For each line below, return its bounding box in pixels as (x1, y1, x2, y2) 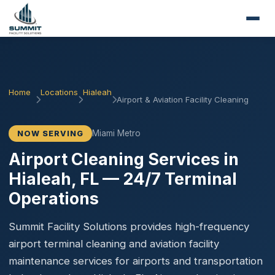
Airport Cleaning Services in (9, 149, 239, 169)
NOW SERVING (17, 129, 83, 138)
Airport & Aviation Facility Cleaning (117, 94, 249, 104)
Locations (41, 87, 78, 97)
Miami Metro (92, 128, 141, 138)
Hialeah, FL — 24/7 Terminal (9, 169, 237, 188)
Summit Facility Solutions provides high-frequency (9, 220, 249, 233)
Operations (9, 188, 99, 208)
